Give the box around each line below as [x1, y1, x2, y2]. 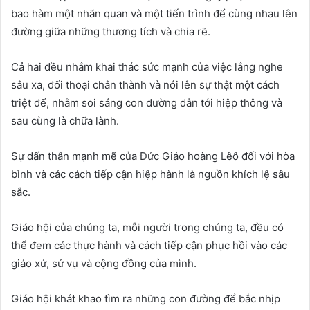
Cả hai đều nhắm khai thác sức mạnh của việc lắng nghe [11, 60, 283, 73]
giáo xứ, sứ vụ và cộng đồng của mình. [11, 257, 197, 270]
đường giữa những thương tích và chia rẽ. [11, 25, 210, 38]
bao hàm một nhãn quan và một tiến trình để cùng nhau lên [11, 7, 298, 20]
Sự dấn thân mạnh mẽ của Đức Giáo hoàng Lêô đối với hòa [11, 149, 295, 163]
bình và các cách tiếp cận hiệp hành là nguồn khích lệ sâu [11, 167, 290, 181]
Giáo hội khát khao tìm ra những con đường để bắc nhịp [11, 292, 280, 305]
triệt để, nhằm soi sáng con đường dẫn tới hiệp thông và [11, 96, 282, 109]
